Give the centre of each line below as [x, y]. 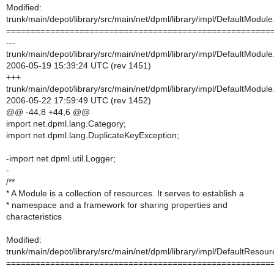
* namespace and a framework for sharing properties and [117, 205]
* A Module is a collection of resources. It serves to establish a [125, 193]
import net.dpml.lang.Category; [66, 124]
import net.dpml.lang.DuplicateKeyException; [93, 135]
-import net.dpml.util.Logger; [61, 158]
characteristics [34, 217]
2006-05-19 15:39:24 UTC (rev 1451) [79, 65]
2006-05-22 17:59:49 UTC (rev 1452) [79, 100]
